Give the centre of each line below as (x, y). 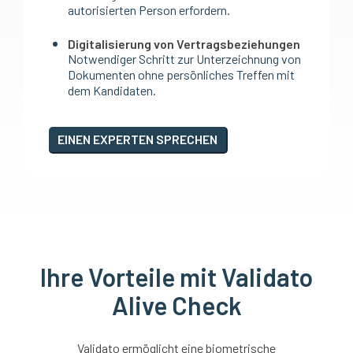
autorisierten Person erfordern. (149, 10)
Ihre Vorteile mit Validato (176, 277)
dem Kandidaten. (112, 91)
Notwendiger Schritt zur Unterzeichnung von (184, 59)
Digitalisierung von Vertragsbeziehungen (184, 44)
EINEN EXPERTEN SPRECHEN (137, 139)
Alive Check (176, 305)
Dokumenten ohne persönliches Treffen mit (181, 75)
